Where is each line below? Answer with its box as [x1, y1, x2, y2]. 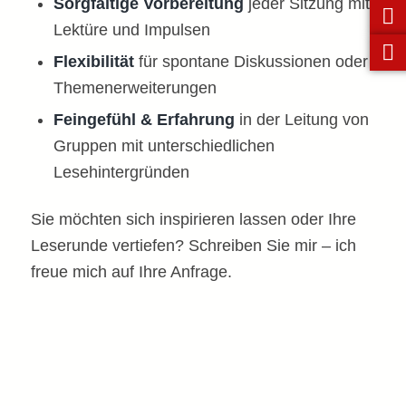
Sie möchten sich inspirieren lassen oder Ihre [30, 209, 356, 228]
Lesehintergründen [53, 162, 189, 181]
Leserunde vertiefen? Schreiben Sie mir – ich [30, 236, 356, 255]
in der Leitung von [234, 110, 369, 129]
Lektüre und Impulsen [53, 20, 210, 39]
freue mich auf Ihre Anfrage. [30, 262, 232, 281]
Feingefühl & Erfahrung [53, 110, 235, 129]
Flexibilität [53, 52, 134, 71]
